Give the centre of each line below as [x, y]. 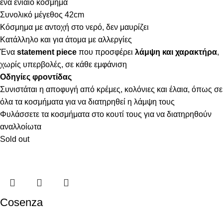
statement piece [47, 52]
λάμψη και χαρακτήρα [175, 52]
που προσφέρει [105, 52]
